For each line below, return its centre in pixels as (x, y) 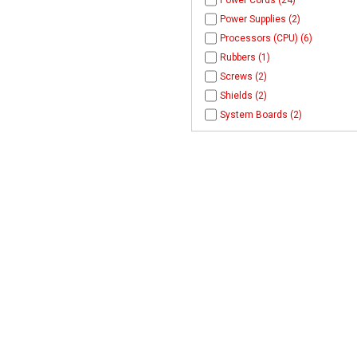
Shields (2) (243, 96)
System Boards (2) (261, 115)
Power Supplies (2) (260, 20)
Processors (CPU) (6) (266, 39)
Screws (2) (243, 77)
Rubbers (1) (245, 58)
